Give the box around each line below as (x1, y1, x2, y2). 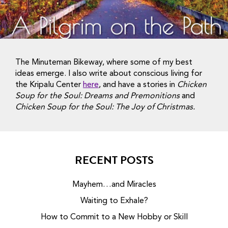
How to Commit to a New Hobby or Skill (40, 213, 188, 221)
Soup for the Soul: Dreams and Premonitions (15, 92, 180, 100)
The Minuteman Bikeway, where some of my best (15, 58, 192, 67)
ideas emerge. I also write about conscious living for (15, 69, 202, 78)
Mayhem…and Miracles (72, 180, 156, 189)
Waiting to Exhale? (80, 196, 148, 205)
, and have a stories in (99, 80, 175, 89)
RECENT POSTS (74, 151, 154, 168)
